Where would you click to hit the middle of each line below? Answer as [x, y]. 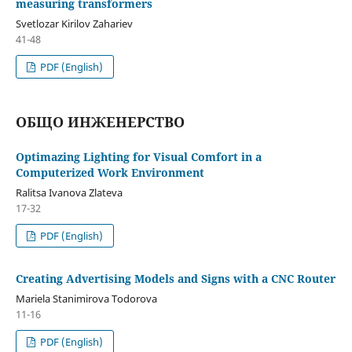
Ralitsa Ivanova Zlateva [69, 192]
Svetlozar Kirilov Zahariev [74, 23]
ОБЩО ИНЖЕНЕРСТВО [100, 121]
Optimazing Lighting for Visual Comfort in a [138, 156]
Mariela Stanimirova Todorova [86, 298]
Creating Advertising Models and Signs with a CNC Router [175, 278]
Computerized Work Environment [110, 172]
